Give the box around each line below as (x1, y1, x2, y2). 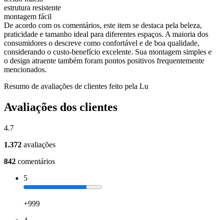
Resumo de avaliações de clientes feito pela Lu (4, 82, 148, 90)
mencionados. (4, 65, 47, 74)
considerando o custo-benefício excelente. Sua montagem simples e (4, 47, 212, 56)
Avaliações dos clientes (4, 100, 117, 113)
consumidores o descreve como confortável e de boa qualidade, (4, 38, 199, 47)
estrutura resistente (4, 3, 61, 12)
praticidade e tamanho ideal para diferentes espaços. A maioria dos (4, 29, 208, 38)
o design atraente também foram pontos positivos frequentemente (4, 56, 204, 65)
